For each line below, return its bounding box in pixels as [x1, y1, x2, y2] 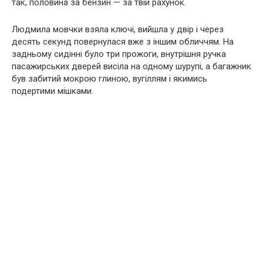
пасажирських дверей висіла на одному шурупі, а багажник [12, 61, 251, 72]
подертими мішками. [12, 86, 93, 96]
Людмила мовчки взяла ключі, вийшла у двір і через [12, 24, 224, 35]
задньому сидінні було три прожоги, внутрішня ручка [12, 49, 226, 59]
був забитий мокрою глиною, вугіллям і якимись [12, 73, 207, 84]
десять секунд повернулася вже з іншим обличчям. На [12, 36, 234, 47]
